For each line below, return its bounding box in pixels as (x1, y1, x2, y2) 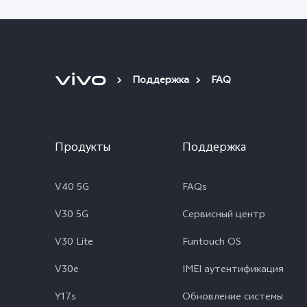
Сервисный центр (182, 207, 265, 224)
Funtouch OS (182, 234, 241, 251)
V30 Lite (55, 234, 93, 251)
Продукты (55, 138, 110, 158)
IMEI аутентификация (182, 262, 284, 279)
